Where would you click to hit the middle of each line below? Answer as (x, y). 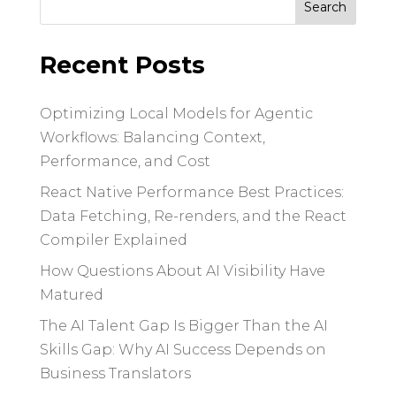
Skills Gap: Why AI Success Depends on (183, 350)
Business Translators (115, 373)
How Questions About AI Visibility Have (182, 271)
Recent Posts (122, 65)
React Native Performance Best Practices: (191, 192)
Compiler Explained (113, 240)
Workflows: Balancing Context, (152, 137)
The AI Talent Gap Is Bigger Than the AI (183, 326)
